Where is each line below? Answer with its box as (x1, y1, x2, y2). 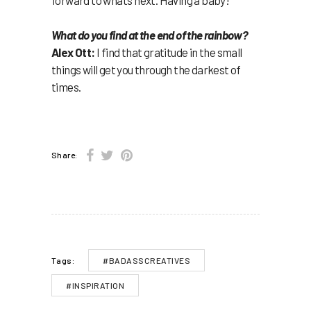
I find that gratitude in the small (94, 44, 242, 59)
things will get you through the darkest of (51, 62, 241, 76)
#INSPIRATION (66, 280, 124, 291)
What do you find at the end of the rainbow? (51, 27, 250, 42)
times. (51, 79, 81, 94)
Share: (51, 150, 78, 160)
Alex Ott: (51, 44, 95, 59)
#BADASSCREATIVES (103, 255, 190, 266)
